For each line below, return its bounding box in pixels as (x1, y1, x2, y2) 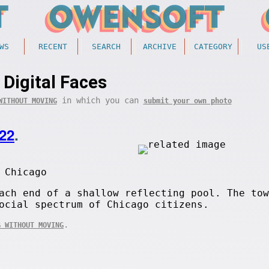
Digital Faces (4, 72, 107, 92)
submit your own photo (143, 97, 232, 105)
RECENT (38, 42, 67, 51)
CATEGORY (194, 42, 232, 51)
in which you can (56, 95, 144, 105)
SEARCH (92, 42, 121, 51)
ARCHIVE (143, 42, 177, 51)
